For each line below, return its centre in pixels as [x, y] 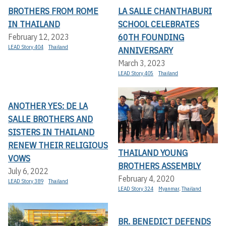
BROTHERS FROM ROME [53, 11]
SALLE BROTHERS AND [50, 119]
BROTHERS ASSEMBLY [159, 166]
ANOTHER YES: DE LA [48, 105]
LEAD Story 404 [26, 47]
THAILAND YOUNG [153, 153]
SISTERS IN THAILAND [51, 132]
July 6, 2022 [28, 171]
